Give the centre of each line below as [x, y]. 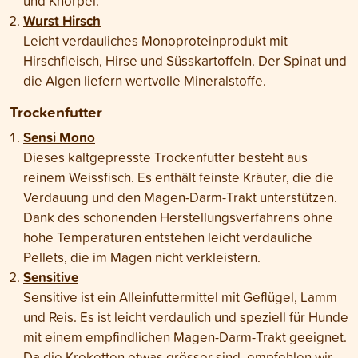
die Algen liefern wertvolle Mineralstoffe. [145, 81]
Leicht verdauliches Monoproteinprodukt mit [155, 41]
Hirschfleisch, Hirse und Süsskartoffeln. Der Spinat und [185, 61]
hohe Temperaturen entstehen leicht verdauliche [168, 237]
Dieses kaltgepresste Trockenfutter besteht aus [165, 157]
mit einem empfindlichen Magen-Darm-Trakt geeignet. [185, 337]
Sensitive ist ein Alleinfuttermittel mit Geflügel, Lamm [180, 297]
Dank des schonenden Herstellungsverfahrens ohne [178, 217]
